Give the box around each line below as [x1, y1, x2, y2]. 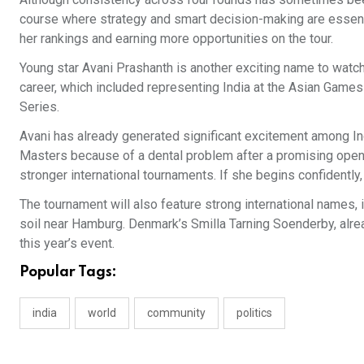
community [147, 306, 206, 319]
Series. [19, 99, 59, 115]
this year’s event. [19, 236, 115, 251]
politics [236, 306, 272, 319]
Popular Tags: [19, 265, 117, 279]
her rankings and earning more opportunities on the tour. [19, 31, 333, 46]
